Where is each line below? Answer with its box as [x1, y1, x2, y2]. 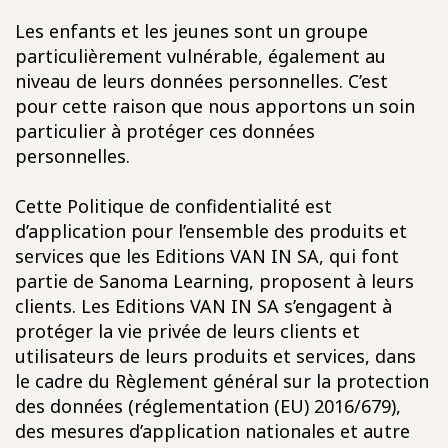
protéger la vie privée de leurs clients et [15, 319, 360, 343]
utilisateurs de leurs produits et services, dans [15, 344, 416, 368]
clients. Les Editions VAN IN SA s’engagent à [15, 294, 392, 318]
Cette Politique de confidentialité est [15, 194, 332, 218]
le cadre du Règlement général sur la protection [15, 369, 429, 393]
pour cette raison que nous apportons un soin [15, 94, 415, 118]
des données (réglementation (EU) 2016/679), [15, 394, 401, 418]
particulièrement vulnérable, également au [15, 44, 386, 68]
